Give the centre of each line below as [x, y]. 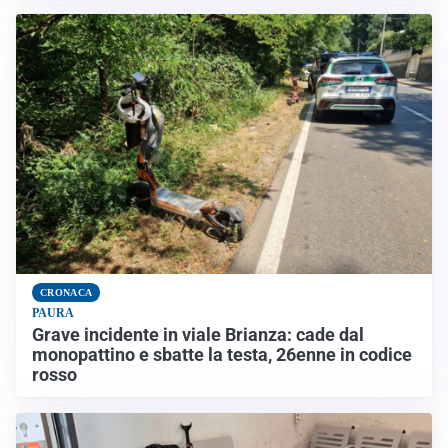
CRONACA [66, 293]
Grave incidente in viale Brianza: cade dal [198, 334]
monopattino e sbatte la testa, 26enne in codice [222, 354]
